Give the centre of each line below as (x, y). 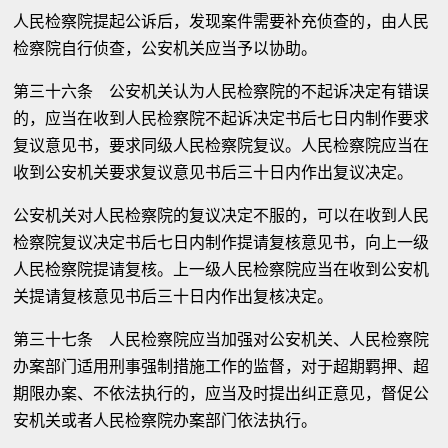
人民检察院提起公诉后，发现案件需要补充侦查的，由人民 (221, 21)
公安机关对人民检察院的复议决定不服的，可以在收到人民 (221, 215)
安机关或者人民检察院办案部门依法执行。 (165, 420)
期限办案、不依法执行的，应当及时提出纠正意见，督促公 (221, 393)
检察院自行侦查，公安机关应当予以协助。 (165, 48)
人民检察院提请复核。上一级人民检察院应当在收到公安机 (221, 269)
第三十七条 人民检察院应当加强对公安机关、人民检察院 (221, 339)
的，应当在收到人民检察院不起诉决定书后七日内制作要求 (221, 118)
